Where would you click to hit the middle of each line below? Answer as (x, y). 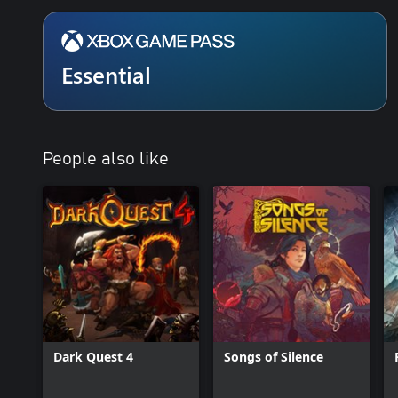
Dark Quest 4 (93, 357)
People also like (106, 159)
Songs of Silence (274, 357)
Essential (106, 74)
